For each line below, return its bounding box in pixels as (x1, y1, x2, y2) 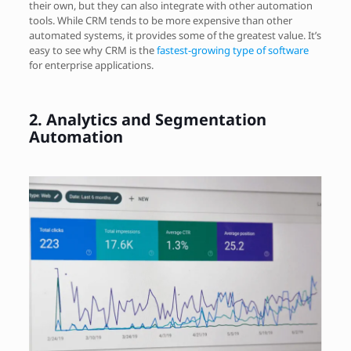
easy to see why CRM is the (28, 43, 157, 57)
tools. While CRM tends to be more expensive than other (28, 13, 292, 27)
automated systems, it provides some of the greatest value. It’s (28, 28, 321, 42)
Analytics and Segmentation (45, 109, 266, 130)
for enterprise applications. (28, 58, 154, 72)
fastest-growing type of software (156, 43, 309, 57)
